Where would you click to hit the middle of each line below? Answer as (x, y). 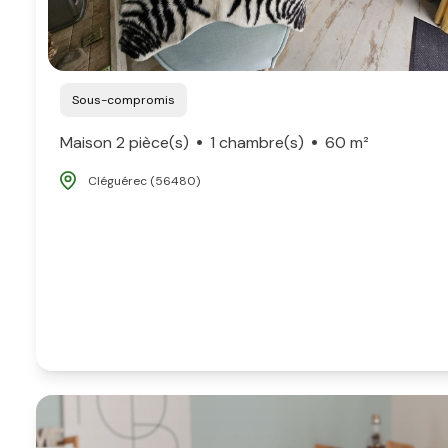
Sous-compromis (127, 99)
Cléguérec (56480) (144, 180)
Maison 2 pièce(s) (124, 142)
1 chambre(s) (256, 142)
